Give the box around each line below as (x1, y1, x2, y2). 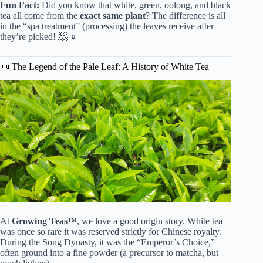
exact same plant (80, 10, 146, 21)
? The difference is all (146, 10, 225, 21)
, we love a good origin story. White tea (77, 216, 222, 227)
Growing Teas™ (12, 216, 77, 227)
